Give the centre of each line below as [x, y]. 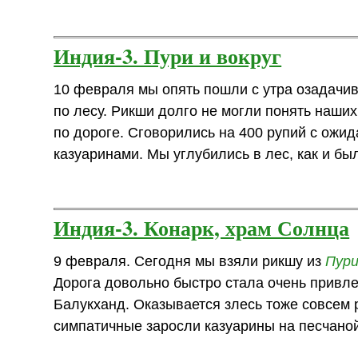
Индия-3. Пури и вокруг [168, 55]
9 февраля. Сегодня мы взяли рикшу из [190, 261]
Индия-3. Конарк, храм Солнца [202, 227]
